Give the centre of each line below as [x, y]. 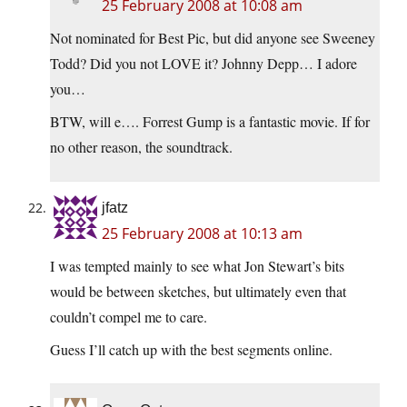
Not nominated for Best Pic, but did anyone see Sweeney [213, 38]
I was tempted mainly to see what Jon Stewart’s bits [197, 266]
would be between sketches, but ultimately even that [198, 292]
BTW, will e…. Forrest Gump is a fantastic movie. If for [210, 122]
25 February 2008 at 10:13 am [202, 234]
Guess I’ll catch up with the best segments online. [191, 350]
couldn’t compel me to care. [129, 317]
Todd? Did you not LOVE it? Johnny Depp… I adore [203, 64]
